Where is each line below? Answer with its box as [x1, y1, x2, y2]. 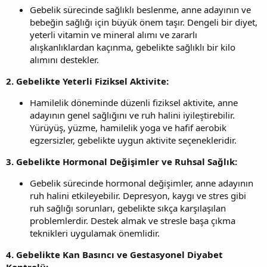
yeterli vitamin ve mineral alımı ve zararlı [30, 28, 197, 41]
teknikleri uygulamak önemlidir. [30, 226, 160, 239]
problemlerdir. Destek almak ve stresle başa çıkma [30, 214, 235, 226]
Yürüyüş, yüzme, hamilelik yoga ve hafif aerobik [30, 121, 226, 133]
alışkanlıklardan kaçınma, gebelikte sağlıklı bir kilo [30, 41, 235, 53]
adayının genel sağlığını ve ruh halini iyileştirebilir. [30, 108, 235, 121]
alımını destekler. [30, 53, 99, 66]
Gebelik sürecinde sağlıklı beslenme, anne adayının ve [30, 3, 251, 15]
